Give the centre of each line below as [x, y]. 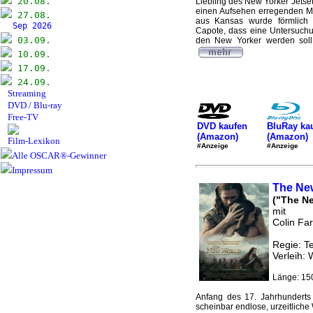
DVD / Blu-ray [35, 105]
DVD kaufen [222, 126]
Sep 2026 [37, 26]
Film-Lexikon [34, 141]
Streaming [27, 93]
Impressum [32, 170]
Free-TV [23, 117]
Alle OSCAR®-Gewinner [59, 155]
